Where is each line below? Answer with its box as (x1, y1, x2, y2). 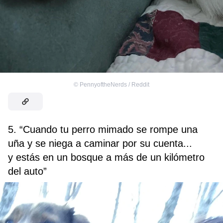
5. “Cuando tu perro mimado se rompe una (8, 123, 198, 135)
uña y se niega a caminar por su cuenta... (8, 137, 192, 149)
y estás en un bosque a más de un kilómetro (8, 151, 205, 163)
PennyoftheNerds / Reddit (80, 81, 149, 88)
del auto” (8, 165, 47, 177)
